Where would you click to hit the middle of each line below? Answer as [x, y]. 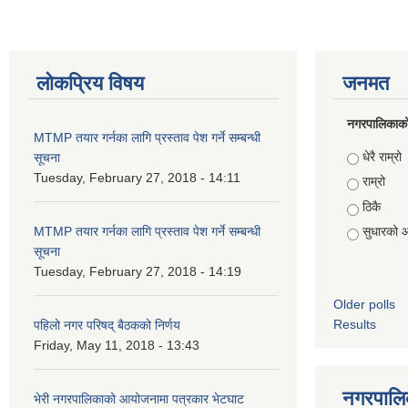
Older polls [364, 304]
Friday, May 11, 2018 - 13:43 [117, 345]
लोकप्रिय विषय [90, 83]
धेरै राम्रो [382, 156]
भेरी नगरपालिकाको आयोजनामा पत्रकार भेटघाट [139, 398]
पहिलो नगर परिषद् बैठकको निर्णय [107, 325]
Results [355, 324]
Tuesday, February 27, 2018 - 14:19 [138, 271]
